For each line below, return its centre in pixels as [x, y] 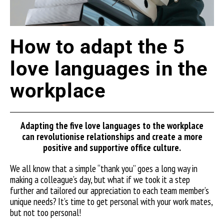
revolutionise [60, 136]
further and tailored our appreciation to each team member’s [109, 190]
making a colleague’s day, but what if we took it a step [100, 179]
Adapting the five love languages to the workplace [112, 125]
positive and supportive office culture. [112, 147]
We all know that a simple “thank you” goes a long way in [104, 168]
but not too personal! [46, 212]
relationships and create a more [143, 136]
